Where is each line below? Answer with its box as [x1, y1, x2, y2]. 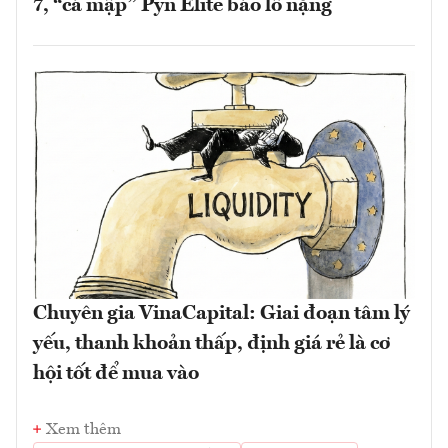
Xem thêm [46, 421, 121, 438]
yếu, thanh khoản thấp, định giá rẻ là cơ [33, 333, 390, 354]
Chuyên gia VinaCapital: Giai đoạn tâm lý [33, 303, 410, 324]
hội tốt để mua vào [33, 363, 199, 384]
